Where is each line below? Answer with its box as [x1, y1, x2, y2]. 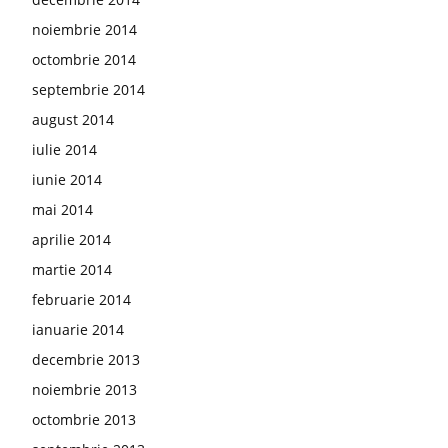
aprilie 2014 [32, 230, 111, 249]
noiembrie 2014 [32, 20, 137, 39]
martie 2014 [32, 260, 112, 279]
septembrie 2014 [32, 80, 145, 99]
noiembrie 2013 [32, 380, 137, 399]
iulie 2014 [32, 140, 97, 159]
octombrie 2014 [32, 50, 136, 69]
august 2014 [32, 110, 114, 129]
